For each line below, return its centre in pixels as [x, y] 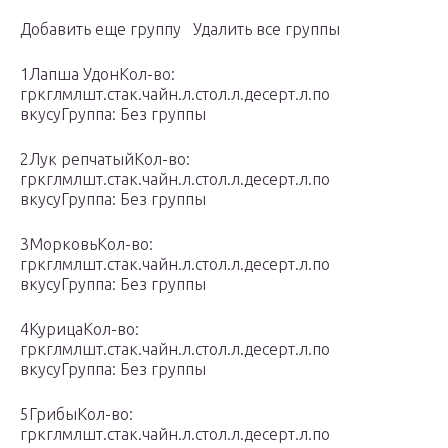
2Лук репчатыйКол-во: [105, 159]
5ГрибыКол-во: [76, 414]
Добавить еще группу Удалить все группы [180, 29]
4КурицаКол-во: [79, 329]
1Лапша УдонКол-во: [97, 74]
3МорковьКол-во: [86, 244]
